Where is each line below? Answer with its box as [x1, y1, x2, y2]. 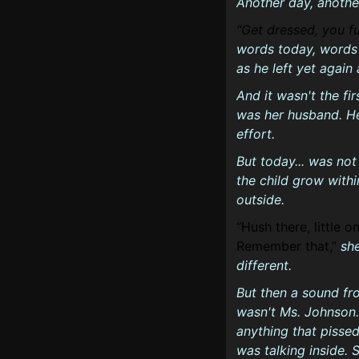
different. [236, 257, 292, 273]
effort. [236, 126, 275, 142]
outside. [236, 192, 284, 208]
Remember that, [236, 238, 332, 254]
